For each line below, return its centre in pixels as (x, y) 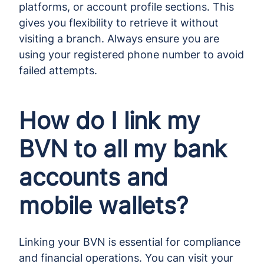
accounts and (94, 177)
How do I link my (109, 120)
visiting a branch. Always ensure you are (119, 38)
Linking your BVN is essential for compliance (130, 242)
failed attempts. (58, 70)
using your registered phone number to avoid (131, 54)
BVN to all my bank (123, 148)
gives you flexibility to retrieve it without (119, 22)
